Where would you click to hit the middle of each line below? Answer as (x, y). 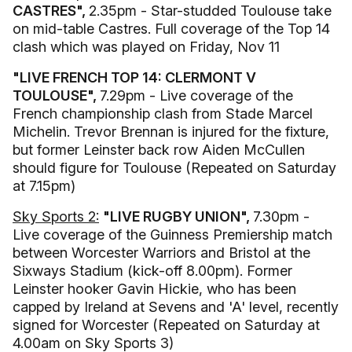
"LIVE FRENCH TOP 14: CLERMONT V (134, 77)
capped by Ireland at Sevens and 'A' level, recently (176, 307)
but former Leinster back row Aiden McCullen (159, 150)
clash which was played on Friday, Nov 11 (146, 47)
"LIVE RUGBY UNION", (178, 216)
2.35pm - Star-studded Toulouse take (210, 11)
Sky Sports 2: (56, 216)
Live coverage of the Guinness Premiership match (172, 235)
